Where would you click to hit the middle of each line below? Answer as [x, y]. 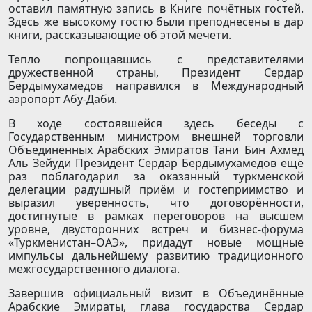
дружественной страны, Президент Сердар [156, 73]
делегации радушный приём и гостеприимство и [156, 190]
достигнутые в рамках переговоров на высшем [156, 216]
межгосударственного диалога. [94, 269]
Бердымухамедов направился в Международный [156, 86]
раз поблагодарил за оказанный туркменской [156, 177]
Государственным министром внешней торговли [156, 137]
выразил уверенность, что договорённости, [156, 203]
